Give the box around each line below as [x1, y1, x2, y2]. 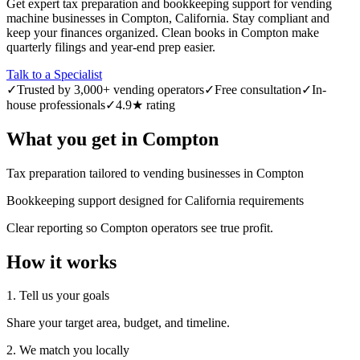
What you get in [6, 128, 142, 149]
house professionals [6, 97, 105, 112]
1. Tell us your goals [6, 288, 109, 303]
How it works [6, 251, 117, 272]
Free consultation [215, 82, 301, 96]
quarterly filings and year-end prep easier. [6, 39, 215, 54]
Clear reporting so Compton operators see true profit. [6, 220, 273, 235]
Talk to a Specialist [6, 67, 102, 81]
